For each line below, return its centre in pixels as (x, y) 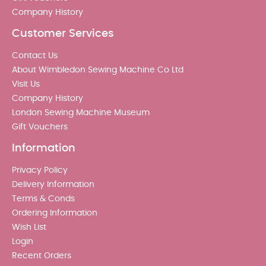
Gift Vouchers (40, 127)
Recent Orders (42, 256)
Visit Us (26, 84)
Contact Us (35, 56)
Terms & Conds (43, 199)
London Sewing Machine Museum (81, 113)
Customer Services (63, 34)
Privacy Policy (40, 170)
